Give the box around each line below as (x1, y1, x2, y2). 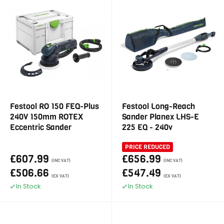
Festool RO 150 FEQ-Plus (10, 101, 99, 111)
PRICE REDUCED (125, 143, 170, 151)
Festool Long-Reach (122, 101, 195, 111)
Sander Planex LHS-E (122, 111, 199, 122)
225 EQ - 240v (122, 122, 172, 132)
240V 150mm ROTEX (10, 111, 83, 122)
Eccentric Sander (10, 122, 71, 132)
